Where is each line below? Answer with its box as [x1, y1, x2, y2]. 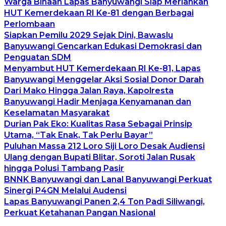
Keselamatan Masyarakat [4, 107, 109, 118]
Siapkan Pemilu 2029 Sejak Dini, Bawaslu [4, 30, 173, 40]
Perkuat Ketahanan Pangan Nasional [4, 207, 155, 217]
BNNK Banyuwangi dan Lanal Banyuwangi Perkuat [4, 174, 212, 184]
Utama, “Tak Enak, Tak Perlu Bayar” [4, 130, 153, 140]
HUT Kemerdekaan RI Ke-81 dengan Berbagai [4, 8, 194, 18]
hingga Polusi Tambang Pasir [4, 163, 124, 173]
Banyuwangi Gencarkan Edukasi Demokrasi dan [4, 41, 202, 51]
